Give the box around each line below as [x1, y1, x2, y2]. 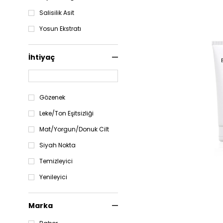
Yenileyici [39, 173, 67, 182]
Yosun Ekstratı [39, 24, 81, 33]
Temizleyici [39, 157, 73, 166]
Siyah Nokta [39, 141, 76, 150]
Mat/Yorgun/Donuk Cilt [39, 125, 109, 134]
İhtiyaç [28, 52, 55, 63]
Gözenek [39, 93, 65, 102]
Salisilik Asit [39, 8, 74, 17]
